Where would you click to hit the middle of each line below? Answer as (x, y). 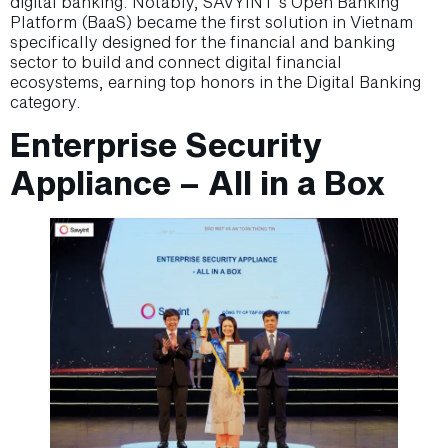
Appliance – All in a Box (197, 183)
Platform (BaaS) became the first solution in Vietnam (211, 21)
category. (45, 101)
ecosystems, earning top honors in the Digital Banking (215, 81)
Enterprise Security (166, 145)
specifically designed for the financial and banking (202, 41)
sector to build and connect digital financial (176, 61)
